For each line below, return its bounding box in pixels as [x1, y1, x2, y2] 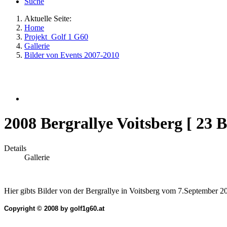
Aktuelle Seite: [24, 14, 75, 23]
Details [4, 143, 26, 153]
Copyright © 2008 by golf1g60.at [4, 204, 104, 212]
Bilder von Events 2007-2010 [24, 51, 119, 59]
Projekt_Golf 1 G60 [24, 32, 88, 41]
